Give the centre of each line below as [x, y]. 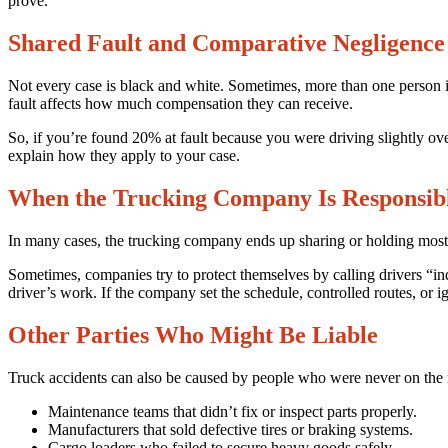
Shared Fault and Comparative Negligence [226, 43]
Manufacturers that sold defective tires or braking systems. [230, 429]
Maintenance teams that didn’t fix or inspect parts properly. [232, 411]
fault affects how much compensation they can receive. [180, 104]
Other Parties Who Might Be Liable [193, 334]
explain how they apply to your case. [124, 156]
